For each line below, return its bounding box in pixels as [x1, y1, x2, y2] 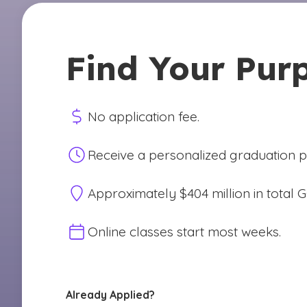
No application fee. [88, 108, 199, 125]
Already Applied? [66, 288, 155, 302]
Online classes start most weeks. [88, 223, 281, 240]
